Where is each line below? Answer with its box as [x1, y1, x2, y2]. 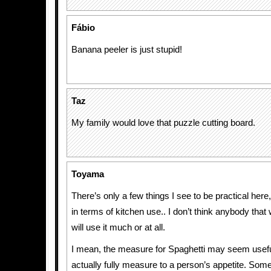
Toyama [71, 169, 104, 179]
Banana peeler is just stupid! [71, 45, 182, 54]
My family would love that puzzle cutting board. [71, 118, 255, 128]
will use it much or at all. [71, 223, 165, 232]
